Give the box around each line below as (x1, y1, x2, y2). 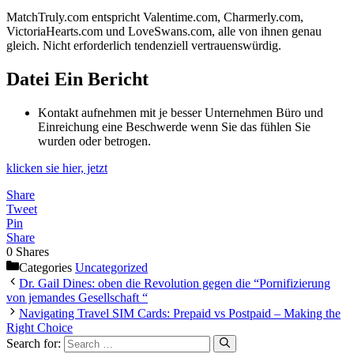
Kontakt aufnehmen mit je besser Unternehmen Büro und (38, 105, 323, 119)
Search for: (6, 337, 61, 351)
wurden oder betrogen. (38, 134, 151, 148)
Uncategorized (75, 260, 148, 274)
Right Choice (6, 320, 73, 334)
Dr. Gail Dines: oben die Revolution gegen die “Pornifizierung (19, 276, 330, 290)
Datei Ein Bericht (6, 68, 149, 89)
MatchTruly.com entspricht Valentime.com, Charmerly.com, (6, 9, 303, 24)
